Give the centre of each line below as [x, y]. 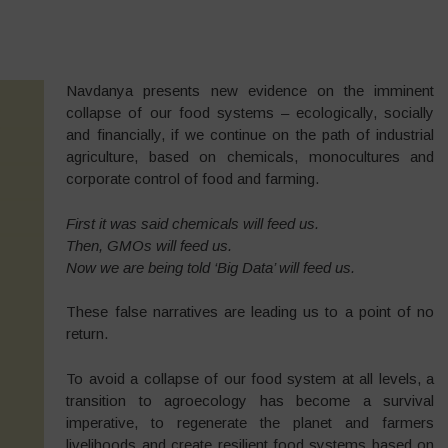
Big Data [245, 267]
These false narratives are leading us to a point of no [250, 311]
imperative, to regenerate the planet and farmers [250, 422]
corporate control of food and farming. [193, 178]
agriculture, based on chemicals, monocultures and [250, 156]
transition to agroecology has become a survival [250, 400]
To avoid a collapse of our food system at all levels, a [250, 378]
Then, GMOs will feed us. [149, 245]
